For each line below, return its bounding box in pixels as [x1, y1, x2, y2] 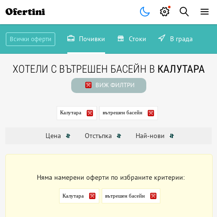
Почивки [77, 35, 105, 43]
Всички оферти [9, 35, 51, 43]
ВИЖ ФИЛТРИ [93, 81, 135, 89]
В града [168, 35, 193, 43]
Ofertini [5, 6, 46, 17]
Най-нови [135, 132, 167, 140]
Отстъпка [84, 132, 114, 140]
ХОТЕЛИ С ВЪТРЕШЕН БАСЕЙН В [12, 63, 157, 75]
